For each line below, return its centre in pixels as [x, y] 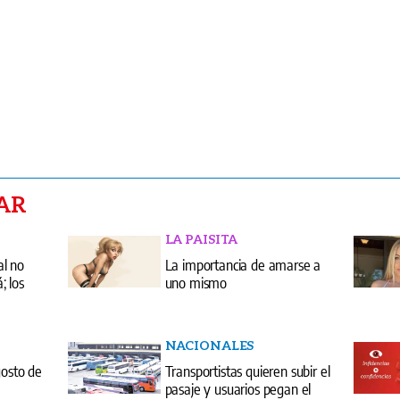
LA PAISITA [201, 239]
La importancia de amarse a [243, 265]
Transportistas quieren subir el [247, 371]
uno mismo [196, 283]
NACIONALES [209, 346]
